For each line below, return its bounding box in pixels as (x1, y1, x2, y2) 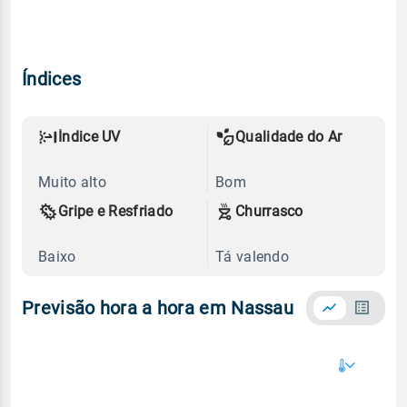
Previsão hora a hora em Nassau (22, 296, 293, 319)
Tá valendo (215, 247, 289, 265)
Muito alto (38, 173, 106, 191)
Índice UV (58, 127, 121, 145)
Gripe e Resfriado (58, 202, 174, 220)
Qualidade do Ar (235, 127, 342, 145)
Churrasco (235, 202, 303, 220)
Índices (22, 67, 82, 90)
